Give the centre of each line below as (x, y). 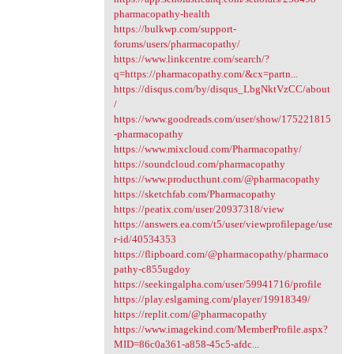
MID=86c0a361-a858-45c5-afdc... (186, 344)
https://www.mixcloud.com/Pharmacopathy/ (207, 149)
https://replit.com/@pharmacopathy (190, 314)
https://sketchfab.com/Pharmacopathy (194, 194)
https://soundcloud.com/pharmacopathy (199, 164)
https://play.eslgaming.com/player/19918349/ (212, 299)
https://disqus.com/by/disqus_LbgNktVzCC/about (222, 88)
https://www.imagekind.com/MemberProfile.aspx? (220, 329)
